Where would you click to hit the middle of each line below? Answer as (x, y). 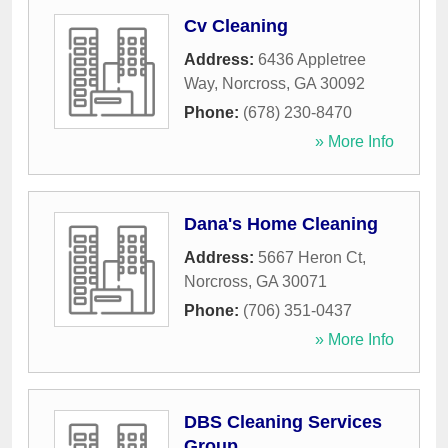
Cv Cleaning (236, 26)
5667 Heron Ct (310, 258)
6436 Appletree (312, 60)
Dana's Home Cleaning (281, 224)
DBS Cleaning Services (283, 422)
